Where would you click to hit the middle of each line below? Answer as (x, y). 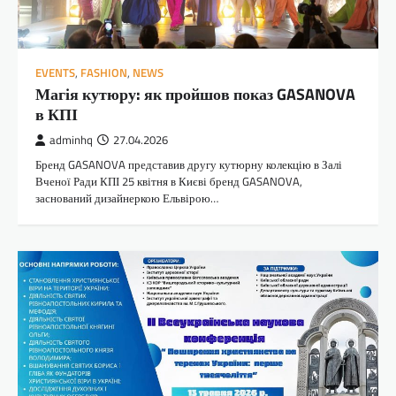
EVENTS (55, 72)
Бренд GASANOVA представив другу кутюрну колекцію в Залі (189, 164)
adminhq (71, 140)
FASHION (104, 72)
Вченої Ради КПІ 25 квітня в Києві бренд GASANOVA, (169, 181)
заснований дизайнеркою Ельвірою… (127, 198)
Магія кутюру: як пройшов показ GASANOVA (195, 94)
